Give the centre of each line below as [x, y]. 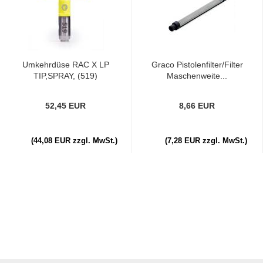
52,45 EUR [65, 106]
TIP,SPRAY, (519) [65, 76]
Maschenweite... [197, 76]
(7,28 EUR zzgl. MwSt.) [206, 141]
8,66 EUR [197, 106]
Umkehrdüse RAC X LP [65, 65]
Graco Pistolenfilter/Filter [197, 65]
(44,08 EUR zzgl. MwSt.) [74, 141]
